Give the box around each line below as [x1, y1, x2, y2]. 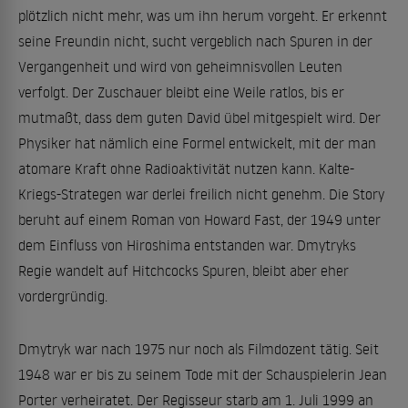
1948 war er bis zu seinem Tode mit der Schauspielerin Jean [18, 365, 387, 383]
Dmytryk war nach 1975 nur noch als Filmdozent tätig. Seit [18, 340, 379, 358]
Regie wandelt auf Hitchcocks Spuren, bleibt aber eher [18, 261, 349, 280]
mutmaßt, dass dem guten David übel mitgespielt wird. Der [18, 108, 381, 127]
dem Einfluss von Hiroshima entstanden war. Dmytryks [18, 236, 356, 254]
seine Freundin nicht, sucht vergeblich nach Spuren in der [18, 32, 372, 50]
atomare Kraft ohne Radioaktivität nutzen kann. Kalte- [18, 159, 354, 178]
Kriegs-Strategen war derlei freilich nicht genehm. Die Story [18, 185, 384, 203]
